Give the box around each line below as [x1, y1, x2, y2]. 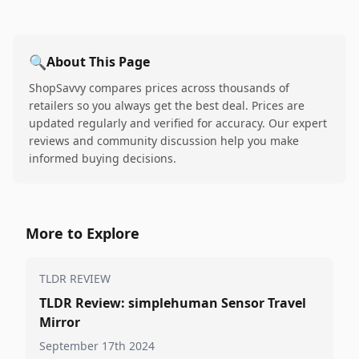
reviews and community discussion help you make [29, 133, 299, 148]
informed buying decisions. [29, 151, 176, 166]
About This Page [46, 53, 150, 71]
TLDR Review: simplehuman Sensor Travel [39, 294, 306, 312]
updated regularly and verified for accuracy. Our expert [29, 115, 327, 131]
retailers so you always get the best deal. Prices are [29, 98, 305, 113]
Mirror [39, 313, 80, 331]
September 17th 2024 [39, 338, 155, 353]
